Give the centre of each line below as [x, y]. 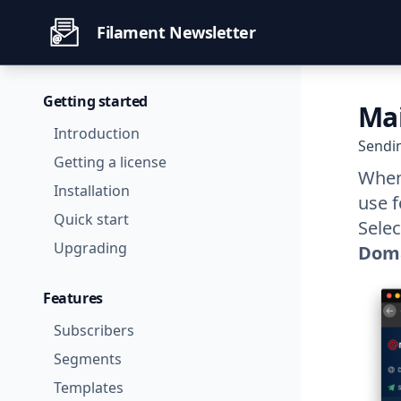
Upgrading [90, 248]
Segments [88, 359]
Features [73, 298]
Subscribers [94, 330]
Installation [92, 191]
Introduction [97, 133]
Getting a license [110, 162]
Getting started [95, 101]
